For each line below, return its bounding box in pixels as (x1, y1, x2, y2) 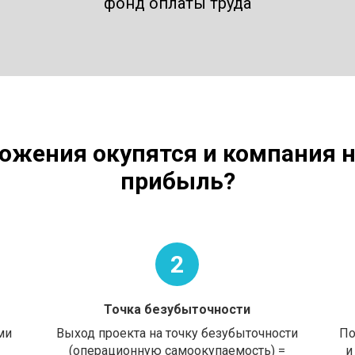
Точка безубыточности (104, 302, 251, 317)
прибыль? (120, 167, 235, 195)
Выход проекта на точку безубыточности (56, 326, 299, 341)
